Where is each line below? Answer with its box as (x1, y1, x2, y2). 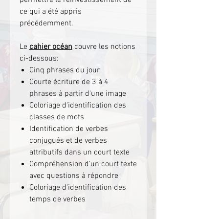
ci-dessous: (20, 53, 59, 64)
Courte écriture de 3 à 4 (29, 77, 109, 87)
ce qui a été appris (20, 6, 82, 17)
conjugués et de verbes (29, 135, 107, 146)
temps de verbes (29, 194, 86, 204)
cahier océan (29, 42, 72, 52)
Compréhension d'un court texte (29, 159, 137, 169)
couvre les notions (72, 42, 135, 52)
